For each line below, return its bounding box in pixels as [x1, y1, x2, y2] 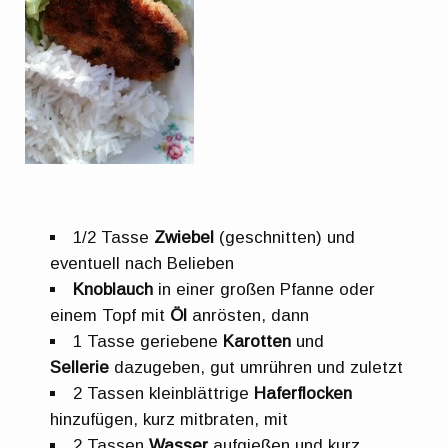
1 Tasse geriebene [73, 331, 224, 351]
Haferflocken [254, 383, 353, 403]
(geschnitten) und [214, 227, 356, 247]
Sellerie [50, 357, 110, 377]
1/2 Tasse [73, 227, 155, 247]
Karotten [223, 331, 292, 351]
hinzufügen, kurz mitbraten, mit [50, 409, 289, 429]
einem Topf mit [50, 305, 166, 325]
